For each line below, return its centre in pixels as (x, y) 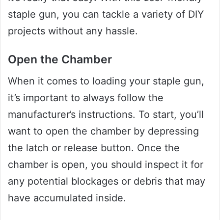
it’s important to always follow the (86, 98)
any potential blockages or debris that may (107, 181)
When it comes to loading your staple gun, (106, 81)
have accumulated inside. (67, 198)
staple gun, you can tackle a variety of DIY (106, 14)
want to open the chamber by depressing (103, 131)
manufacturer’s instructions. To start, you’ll (106, 115)
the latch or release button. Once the (94, 148)
